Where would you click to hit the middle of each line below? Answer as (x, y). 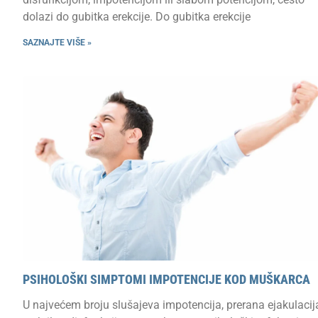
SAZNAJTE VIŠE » (57, 42)
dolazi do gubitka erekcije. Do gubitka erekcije (137, 16)
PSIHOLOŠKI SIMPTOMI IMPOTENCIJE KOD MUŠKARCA (166, 279)
